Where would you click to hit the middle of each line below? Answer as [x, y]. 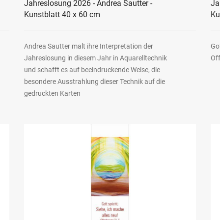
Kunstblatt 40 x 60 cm [62, 14]
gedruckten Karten [52, 93]
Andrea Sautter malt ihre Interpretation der [88, 46]
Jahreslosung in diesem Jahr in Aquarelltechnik [95, 58]
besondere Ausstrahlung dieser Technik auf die [94, 81]
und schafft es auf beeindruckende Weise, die [92, 69]
